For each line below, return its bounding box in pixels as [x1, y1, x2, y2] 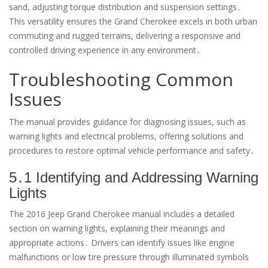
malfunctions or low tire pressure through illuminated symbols [9, 251, 249, 263]
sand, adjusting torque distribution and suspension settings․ [9, 1, 241, 13]
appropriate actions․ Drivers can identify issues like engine [9, 237, 234, 249]
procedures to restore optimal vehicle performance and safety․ [9, 145, 254, 157]
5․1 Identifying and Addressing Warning [9, 169, 258, 186]
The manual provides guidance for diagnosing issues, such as [9, 116, 246, 128]
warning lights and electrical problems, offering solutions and [9, 130, 243, 142]
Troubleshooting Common [9, 67, 233, 92]
